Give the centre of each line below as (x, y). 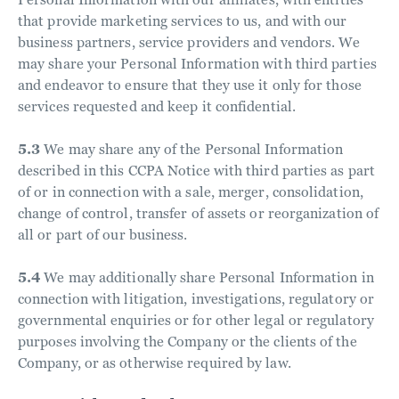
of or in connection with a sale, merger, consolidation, (191, 192)
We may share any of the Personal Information (194, 149)
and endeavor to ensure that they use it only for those (190, 85)
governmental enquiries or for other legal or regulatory (196, 320)
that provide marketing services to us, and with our (183, 21)
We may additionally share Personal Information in (209, 277)
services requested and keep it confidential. (157, 106)
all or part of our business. (103, 235)
